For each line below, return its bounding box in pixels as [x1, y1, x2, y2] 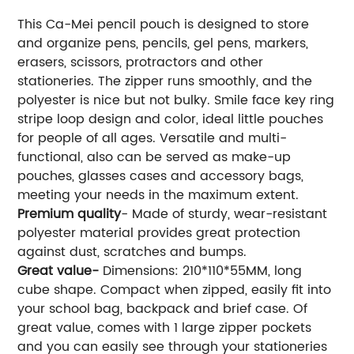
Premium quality [17, 203, 122, 224]
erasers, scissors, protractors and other [17, 51, 264, 73]
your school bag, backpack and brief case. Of [17, 298, 308, 319]
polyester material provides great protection [17, 222, 301, 243]
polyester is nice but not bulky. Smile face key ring [17, 89, 335, 111]
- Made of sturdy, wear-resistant [121, 203, 328, 224]
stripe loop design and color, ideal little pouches [17, 108, 324, 130]
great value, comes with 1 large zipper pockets [17, 317, 312, 338]
